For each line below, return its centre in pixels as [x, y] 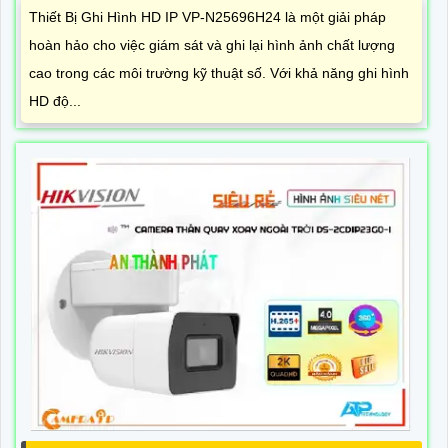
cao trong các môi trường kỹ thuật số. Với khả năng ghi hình [219, 73]
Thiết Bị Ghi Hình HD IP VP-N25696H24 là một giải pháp [207, 17]
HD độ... [55, 101]
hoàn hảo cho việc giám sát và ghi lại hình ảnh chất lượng [212, 45]
